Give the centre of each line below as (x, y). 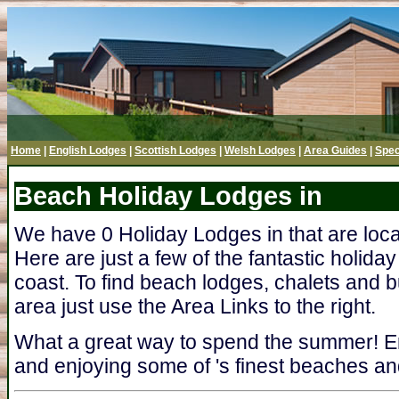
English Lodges (88, 151)
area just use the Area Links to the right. (195, 306)
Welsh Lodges (260, 151)
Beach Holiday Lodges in (168, 195)
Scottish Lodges (175, 151)
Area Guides (335, 151)
